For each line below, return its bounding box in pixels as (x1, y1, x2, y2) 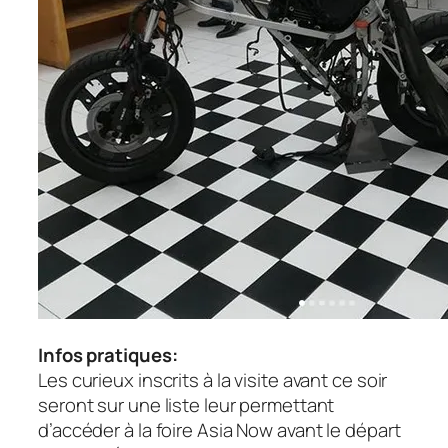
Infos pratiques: (38, 342, 178, 369)
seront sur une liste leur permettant (38, 392, 335, 419)
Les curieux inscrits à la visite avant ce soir (38, 367, 388, 394)
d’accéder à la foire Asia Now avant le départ (38, 417, 401, 444)
